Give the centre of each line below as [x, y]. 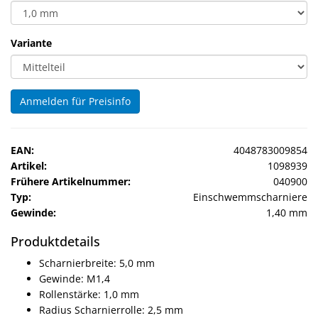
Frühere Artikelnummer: [71, 181]
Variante [31, 43]
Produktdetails [55, 241]
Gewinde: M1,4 [75, 279]
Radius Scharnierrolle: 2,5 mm [111, 310]
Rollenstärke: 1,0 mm [89, 294]
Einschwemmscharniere [250, 197]
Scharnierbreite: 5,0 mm [97, 263]
